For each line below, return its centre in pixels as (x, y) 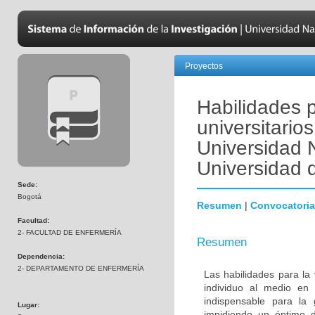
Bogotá (30, 197)
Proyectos (204, 66)
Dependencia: (41, 256)
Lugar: (28, 305)
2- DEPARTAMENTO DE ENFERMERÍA (81, 268)
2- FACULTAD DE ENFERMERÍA (70, 232)
